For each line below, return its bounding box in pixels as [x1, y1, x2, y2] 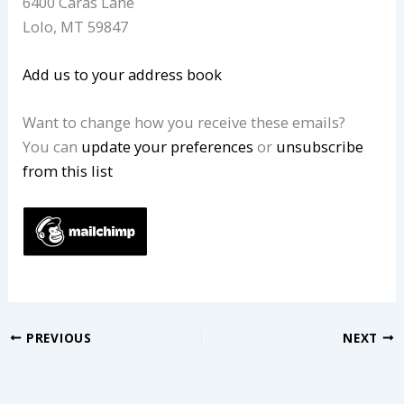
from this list [23, 161, 114, 182]
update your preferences [81, 136, 254, 158]
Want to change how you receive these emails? [23, 112, 346, 133]
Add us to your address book [23, 64, 223, 86]
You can [23, 136, 82, 158]
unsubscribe [276, 136, 364, 158]
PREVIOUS [22, 328, 92, 346]
